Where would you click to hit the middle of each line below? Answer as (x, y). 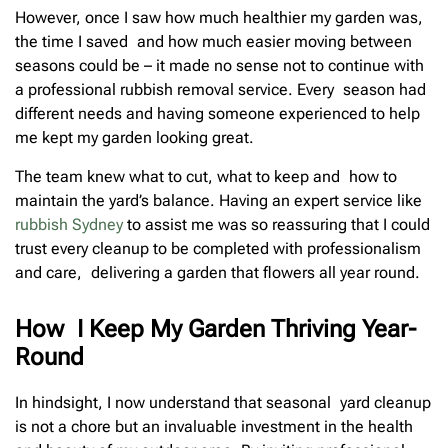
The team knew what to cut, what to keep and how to (206, 176)
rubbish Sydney (69, 224)
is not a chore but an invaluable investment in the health (214, 426)
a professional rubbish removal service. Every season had (220, 90)
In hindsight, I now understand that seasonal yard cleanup (223, 402)
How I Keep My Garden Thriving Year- (215, 328)
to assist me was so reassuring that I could (276, 224)
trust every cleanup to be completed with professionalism (218, 248)
